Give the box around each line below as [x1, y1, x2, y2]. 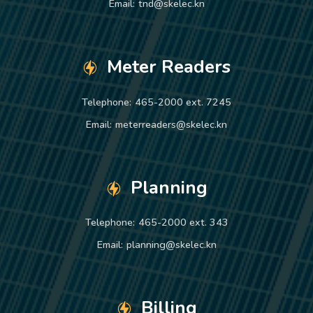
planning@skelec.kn [126, 238, 217, 252]
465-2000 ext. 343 [138, 215, 228, 230]
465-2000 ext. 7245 [135, 94, 231, 109]
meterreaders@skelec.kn [115, 117, 227, 131]
